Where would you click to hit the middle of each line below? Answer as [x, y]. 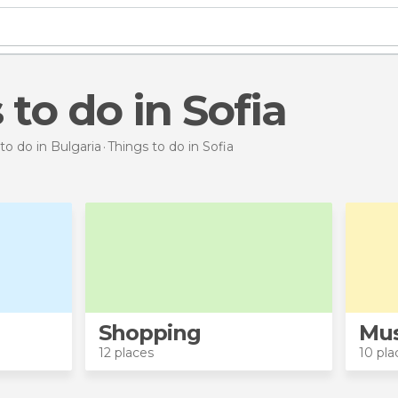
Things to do [147, 146]
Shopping [149, 333]
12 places [126, 353]
